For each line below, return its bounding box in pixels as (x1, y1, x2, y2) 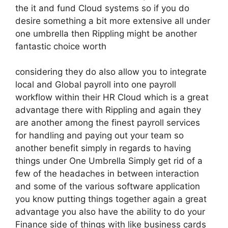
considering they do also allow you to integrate (15, 67, 207, 77)
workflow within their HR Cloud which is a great (15, 92, 209, 102)
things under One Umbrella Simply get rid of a (15, 156, 203, 166)
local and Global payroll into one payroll (15, 79, 176, 90)
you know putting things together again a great (15, 194, 207, 204)
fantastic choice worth (15, 41, 106, 51)
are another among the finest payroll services (15, 118, 200, 128)
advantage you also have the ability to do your (15, 207, 205, 217)
